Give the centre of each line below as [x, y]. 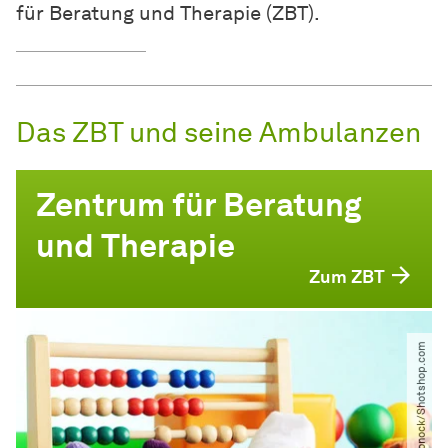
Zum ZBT [347, 277]
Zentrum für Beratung [199, 205]
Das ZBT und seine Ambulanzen [218, 132]
